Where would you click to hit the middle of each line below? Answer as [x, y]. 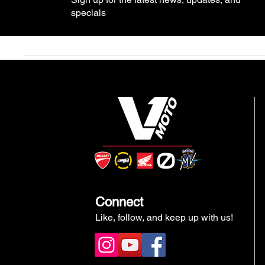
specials [88, 13]
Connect [119, 202]
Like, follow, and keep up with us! [164, 218]
